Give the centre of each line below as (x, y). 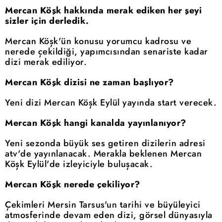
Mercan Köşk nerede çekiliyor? (73, 185)
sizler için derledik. (47, 21)
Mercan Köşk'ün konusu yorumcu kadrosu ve (98, 41)
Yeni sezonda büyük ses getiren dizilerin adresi (105, 143)
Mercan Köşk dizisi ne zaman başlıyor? (89, 83)
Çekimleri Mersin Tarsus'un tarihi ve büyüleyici (103, 205)
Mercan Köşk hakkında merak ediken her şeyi (103, 11)
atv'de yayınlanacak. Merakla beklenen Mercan (103, 154)
